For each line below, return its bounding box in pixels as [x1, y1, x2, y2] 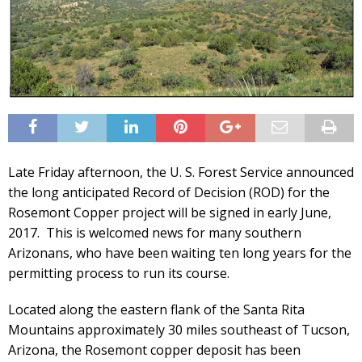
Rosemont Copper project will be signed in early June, [8, 204, 331, 222]
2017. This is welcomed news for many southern [8, 224, 301, 242]
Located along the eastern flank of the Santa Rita [8, 301, 305, 319]
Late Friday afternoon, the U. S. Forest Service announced [8, 163, 354, 182]
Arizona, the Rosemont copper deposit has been [8, 341, 301, 360]
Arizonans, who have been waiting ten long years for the [8, 244, 351, 263]
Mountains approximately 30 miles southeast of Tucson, [8, 321, 350, 339]
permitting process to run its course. [8, 264, 229, 283]
